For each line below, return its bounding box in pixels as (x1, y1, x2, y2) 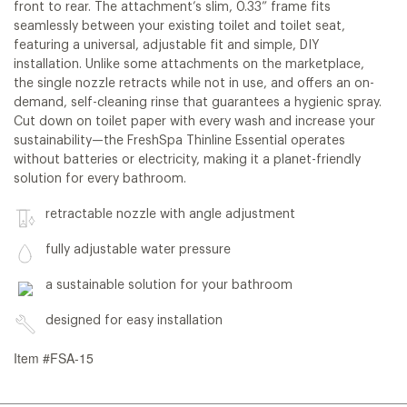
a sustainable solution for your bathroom (45, 279, 293, 293)
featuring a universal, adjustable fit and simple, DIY (14, 39, 320, 53)
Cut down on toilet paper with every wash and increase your (14, 115, 375, 129)
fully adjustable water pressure (45, 243, 231, 257)
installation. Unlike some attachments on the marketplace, (14, 58, 364, 72)
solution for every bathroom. (14, 173, 186, 186)
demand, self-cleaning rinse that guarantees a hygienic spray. (14, 96, 382, 110)
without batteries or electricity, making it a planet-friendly (14, 154, 361, 167)
